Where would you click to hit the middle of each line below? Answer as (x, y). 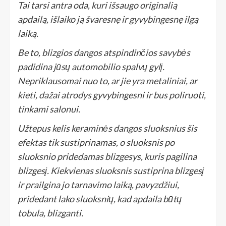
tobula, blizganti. (50, 213)
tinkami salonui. (49, 109)
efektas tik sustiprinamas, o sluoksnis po (96, 142)
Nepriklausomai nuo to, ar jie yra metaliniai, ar (107, 80)
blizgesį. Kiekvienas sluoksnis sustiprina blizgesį (111, 170)
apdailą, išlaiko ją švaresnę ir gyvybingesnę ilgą (108, 19)
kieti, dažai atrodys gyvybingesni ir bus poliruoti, (112, 95)
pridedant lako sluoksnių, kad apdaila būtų (100, 199)
